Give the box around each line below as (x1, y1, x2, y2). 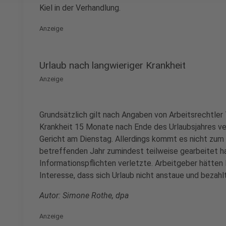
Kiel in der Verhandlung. (39, 3, 121, 13)
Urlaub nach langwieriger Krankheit (39, 60, 186, 71)
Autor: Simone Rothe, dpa (39, 191, 129, 200)
